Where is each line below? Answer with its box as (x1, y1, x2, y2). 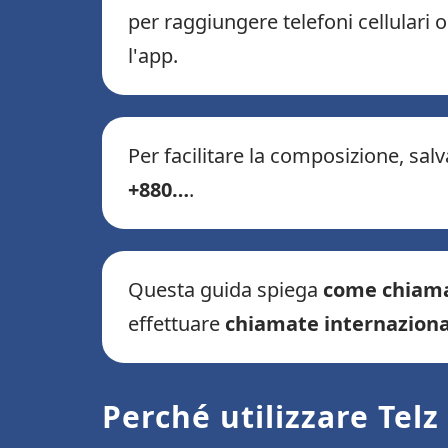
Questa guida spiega (128, 276, 323, 304)
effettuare (128, 310, 225, 338)
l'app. (128, 42, 178, 70)
